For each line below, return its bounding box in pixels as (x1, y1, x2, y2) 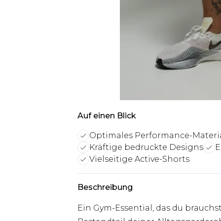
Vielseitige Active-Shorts (89, 154, 189, 164)
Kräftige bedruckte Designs (89, 143, 203, 152)
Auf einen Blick (77, 111, 136, 120)
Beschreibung (77, 183, 133, 192)
